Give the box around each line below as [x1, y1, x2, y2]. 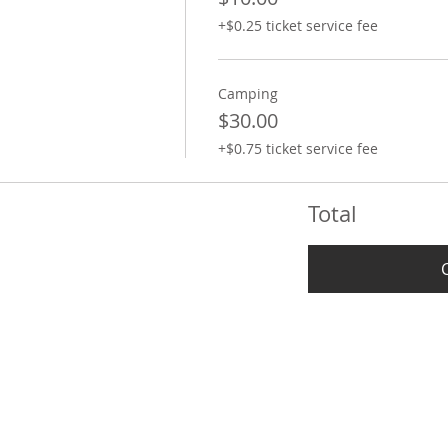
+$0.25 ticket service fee [217, 16, 378, 36]
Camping [217, 84, 278, 104]
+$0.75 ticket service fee [217, 139, 378, 159]
